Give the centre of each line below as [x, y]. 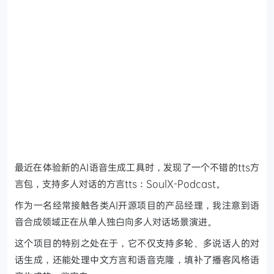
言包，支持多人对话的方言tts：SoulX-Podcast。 [120, 184]
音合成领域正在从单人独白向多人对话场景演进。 [116, 222]
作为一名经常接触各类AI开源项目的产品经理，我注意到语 [137, 205]
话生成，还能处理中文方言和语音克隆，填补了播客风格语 [137, 260]
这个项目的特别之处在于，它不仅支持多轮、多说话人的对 [137, 243]
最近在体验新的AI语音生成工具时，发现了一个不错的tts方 [137, 167]
